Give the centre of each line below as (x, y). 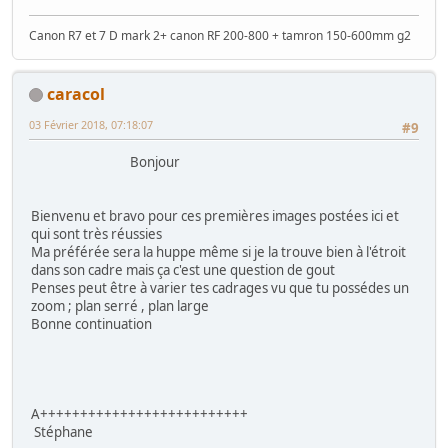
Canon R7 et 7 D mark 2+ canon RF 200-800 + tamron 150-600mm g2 (220, 35)
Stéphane (62, 432)
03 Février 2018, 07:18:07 (91, 124)
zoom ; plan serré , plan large (120, 306)
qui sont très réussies (96, 234)
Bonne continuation (91, 324)
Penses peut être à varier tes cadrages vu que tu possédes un (220, 288)
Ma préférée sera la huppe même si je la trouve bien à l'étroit (218, 252)
